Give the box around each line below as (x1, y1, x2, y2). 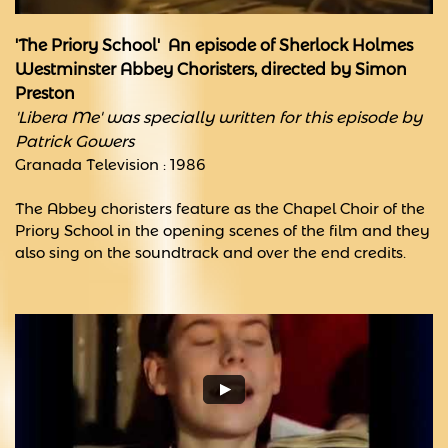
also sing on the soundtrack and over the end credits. (15, 243, 406, 262)
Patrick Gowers (15, 132, 134, 151)
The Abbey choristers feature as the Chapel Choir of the (15, 199, 425, 218)
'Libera (15, 108, 67, 127)
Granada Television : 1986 (15, 155, 206, 174)
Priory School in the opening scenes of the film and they (15, 221, 430, 240)
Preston (15, 84, 75, 103)
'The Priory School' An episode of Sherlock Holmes (15, 36, 413, 55)
